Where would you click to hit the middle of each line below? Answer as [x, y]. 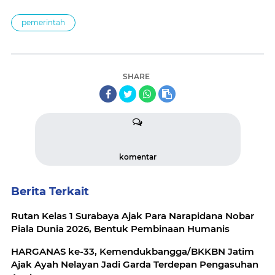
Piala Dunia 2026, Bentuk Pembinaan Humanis [120, 228]
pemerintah [43, 22]
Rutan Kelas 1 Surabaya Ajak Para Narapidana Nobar [133, 215]
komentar [137, 157]
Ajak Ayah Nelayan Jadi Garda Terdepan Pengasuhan [135, 264]
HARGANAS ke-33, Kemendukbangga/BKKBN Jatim [133, 251]
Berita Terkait [50, 191]
